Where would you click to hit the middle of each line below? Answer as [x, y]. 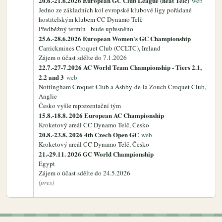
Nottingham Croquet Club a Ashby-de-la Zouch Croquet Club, [122, 87]
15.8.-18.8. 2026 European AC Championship [101, 115]
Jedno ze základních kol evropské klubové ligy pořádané [115, 10]
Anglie [48, 96]
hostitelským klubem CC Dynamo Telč [91, 19]
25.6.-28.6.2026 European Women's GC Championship [115, 38]
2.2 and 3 [51, 77]
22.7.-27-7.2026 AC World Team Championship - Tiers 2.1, [120, 67]
